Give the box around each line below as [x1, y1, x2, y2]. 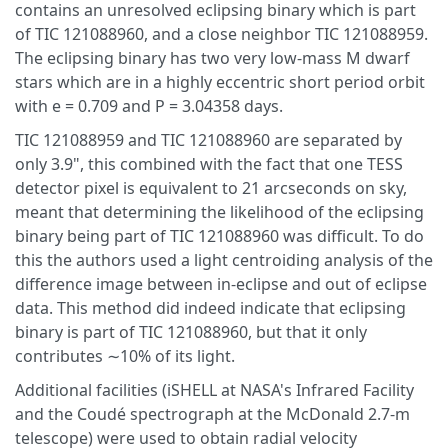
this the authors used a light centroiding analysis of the [15, 249, 433, 271]
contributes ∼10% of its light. [15, 345, 235, 367]
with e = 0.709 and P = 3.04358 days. [15, 95, 283, 117]
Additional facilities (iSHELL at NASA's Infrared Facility [15, 379, 414, 401]
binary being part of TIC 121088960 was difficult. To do [15, 225, 424, 247]
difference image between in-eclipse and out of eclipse [15, 273, 427, 295]
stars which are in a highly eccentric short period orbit [15, 71, 425, 93]
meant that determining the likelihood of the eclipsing [15, 201, 424, 223]
